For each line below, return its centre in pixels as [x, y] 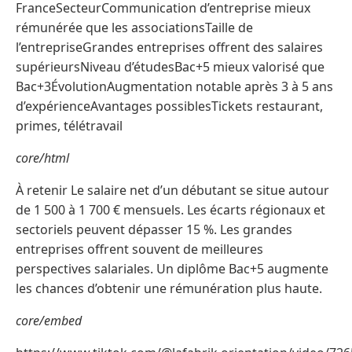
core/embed [49, 320]
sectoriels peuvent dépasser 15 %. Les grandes [154, 229]
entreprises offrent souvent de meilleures [139, 249]
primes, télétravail [69, 125]
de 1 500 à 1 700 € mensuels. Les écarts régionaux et [170, 209]
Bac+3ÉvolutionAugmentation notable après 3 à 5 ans [174, 86]
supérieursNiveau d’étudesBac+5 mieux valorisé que [170, 66]
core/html [42, 158]
